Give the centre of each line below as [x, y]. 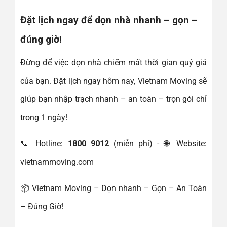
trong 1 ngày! [44, 118]
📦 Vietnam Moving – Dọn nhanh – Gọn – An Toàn [113, 188]
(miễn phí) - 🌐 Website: [158, 144]
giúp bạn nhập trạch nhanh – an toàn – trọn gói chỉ [113, 99]
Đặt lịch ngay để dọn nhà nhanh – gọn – [109, 20]
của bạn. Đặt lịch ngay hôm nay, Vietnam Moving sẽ [113, 81]
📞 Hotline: [44, 144]
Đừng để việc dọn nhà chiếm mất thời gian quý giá [113, 63]
